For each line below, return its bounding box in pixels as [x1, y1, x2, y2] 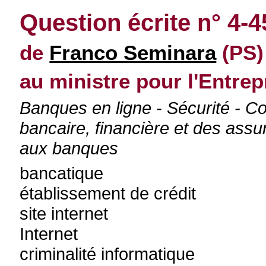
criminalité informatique [20, 244, 195, 264]
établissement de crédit [20, 183, 197, 203]
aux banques [20, 138, 119, 158]
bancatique [20, 163, 104, 183]
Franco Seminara [49, 41, 217, 64]
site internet [20, 204, 109, 223]
